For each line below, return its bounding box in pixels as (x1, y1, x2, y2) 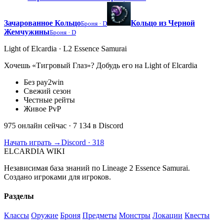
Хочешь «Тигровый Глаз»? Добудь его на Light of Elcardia (4, 61, 197, 70)
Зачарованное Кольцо (4, 18, 81, 27)
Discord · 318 (61, 138, 104, 147)
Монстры (119, 211, 150, 220)
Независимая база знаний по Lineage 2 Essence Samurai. (4, 163, 190, 172)
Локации (152, 211, 183, 220)
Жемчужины (4, 27, 50, 36)
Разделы (4, 191, 34, 200)
